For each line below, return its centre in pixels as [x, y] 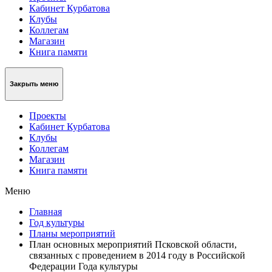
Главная [46, 211]
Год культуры [57, 222]
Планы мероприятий [72, 233]
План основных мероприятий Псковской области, [133, 244]
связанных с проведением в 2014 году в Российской [137, 255]
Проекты [48, 115]
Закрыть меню [34, 84]
